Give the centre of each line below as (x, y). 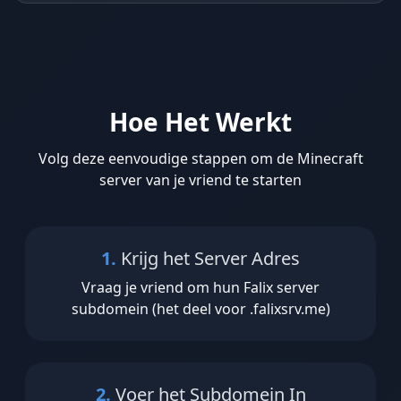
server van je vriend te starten (200, 180)
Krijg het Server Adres (208, 259)
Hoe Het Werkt (200, 122)
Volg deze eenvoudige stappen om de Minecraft (200, 159)
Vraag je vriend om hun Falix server (200, 288)
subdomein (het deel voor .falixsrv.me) (200, 309)
